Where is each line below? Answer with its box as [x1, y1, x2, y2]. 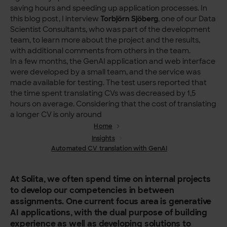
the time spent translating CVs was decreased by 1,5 [10, 88, 196, 98]
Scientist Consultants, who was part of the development [10, 24, 211, 34]
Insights [91, 134, 115, 142]
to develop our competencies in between [10, 184, 174, 196]
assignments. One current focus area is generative [10, 195, 212, 207]
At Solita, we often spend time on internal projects [10, 173, 211, 184]
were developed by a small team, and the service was [10, 67, 201, 77]
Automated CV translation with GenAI [51, 144, 168, 153]
